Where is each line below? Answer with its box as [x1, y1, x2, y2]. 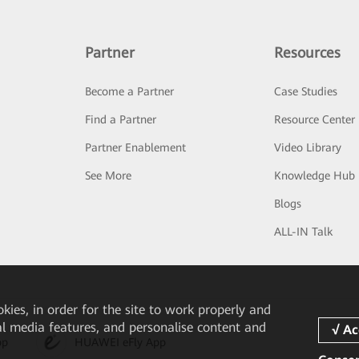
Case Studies [274, 85, 338, 98]
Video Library [274, 141, 342, 154]
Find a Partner [84, 113, 156, 126]
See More [84, 169, 131, 182]
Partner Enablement [84, 141, 186, 154]
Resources [274, 44, 341, 61]
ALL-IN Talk [274, 225, 333, 238]
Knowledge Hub [274, 169, 356, 182]
